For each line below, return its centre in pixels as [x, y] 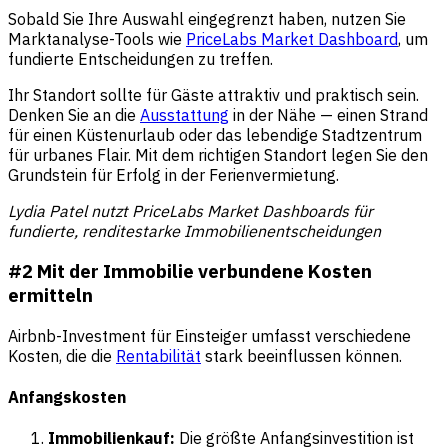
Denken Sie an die [74, 114]
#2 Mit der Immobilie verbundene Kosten [190, 271]
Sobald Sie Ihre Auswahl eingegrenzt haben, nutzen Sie [207, 18]
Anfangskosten [67, 397]
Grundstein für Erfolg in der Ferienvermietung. [173, 174]
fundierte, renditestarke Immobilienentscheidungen [194, 230]
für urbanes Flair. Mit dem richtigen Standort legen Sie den [218, 154]
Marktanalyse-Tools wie [97, 38]
